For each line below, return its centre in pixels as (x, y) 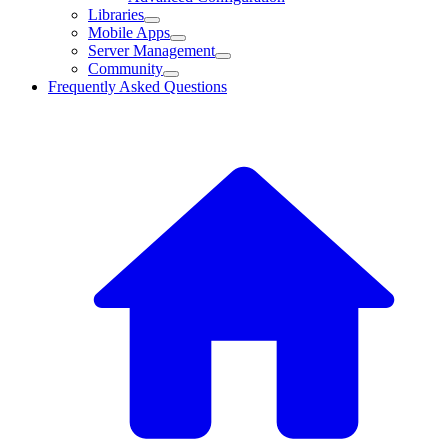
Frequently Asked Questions (137, 86)
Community (125, 68)
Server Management (151, 50)
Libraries (116, 14)
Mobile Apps (129, 32)
